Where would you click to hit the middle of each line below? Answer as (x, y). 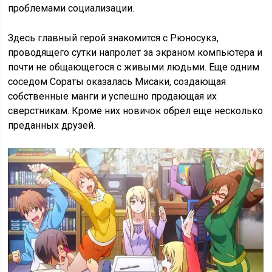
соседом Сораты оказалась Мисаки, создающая (117, 82)
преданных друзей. (52, 126)
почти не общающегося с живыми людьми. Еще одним (134, 67)
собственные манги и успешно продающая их (113, 97)
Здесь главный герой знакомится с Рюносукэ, (114, 38)
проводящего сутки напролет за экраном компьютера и (135, 53)
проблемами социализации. (71, 8)
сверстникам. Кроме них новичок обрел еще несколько (136, 111)
